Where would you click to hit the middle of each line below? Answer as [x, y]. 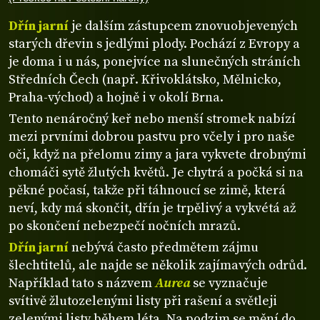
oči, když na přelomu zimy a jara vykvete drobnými [157, 155]
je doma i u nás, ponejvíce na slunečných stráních [155, 62]
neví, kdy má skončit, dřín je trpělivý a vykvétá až [152, 209]
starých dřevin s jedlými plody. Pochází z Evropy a [154, 44]
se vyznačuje [229, 284]
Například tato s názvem [82, 284]
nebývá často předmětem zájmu [164, 248]
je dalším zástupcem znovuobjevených [183, 26]
